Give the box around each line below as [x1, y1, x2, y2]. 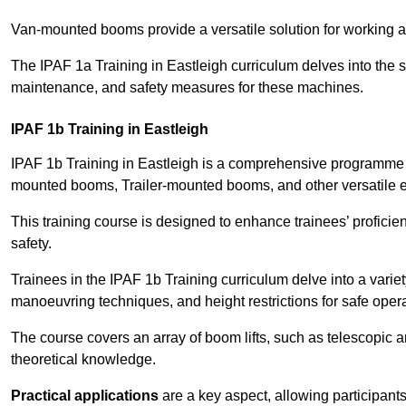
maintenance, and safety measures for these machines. [11, 80, 363, 96]
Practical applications [11, 388, 159, 404]
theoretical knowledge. [11, 352, 156, 368]
